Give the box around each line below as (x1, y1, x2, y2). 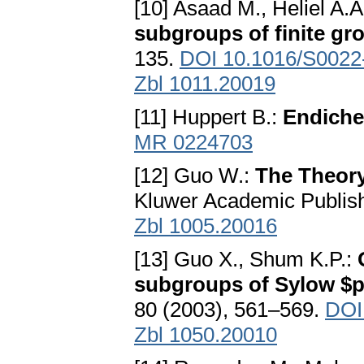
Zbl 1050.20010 (134, 323, 277, 348)
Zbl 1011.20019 (134, 71, 275, 97)
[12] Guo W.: (134, 163, 255, 188)
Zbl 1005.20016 (134, 214, 277, 239)
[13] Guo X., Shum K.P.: (134, 247, 357, 272)
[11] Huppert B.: (134, 105, 283, 130)
